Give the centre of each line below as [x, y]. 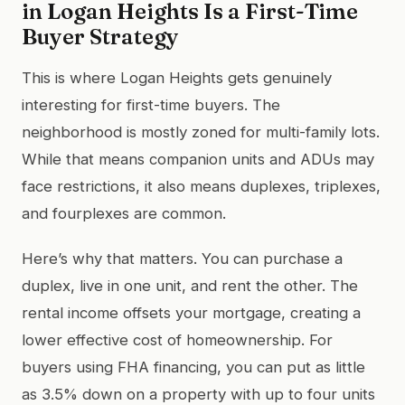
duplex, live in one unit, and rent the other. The [190, 285]
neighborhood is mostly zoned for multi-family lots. [201, 132]
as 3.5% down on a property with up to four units [198, 394]
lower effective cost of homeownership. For [177, 339]
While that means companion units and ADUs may [198, 159]
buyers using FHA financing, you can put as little [193, 367]
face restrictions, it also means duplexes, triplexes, [201, 186]
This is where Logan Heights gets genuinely [177, 77]
